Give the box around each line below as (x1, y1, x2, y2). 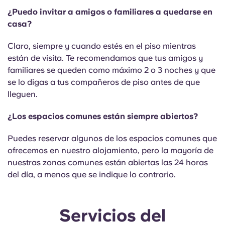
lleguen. (8, 89, 40, 99)
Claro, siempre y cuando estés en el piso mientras (8, 41, 196, 51)
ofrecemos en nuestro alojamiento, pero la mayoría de (8, 146, 213, 155)
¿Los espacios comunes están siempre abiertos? (8, 111, 198, 121)
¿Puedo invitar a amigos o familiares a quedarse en (8, 7, 212, 17)
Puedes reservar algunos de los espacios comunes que (8, 134, 217, 143)
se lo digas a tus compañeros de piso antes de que (8, 77, 200, 87)
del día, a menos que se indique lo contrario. (8, 170, 178, 179)
